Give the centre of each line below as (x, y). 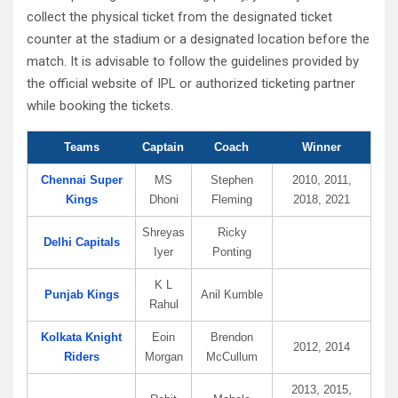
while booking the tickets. (100, 106)
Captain (163, 147)
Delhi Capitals (81, 242)
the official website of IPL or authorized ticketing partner (191, 84)
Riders (81, 357)
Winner (321, 147)
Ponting (232, 252)
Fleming (232, 199)
